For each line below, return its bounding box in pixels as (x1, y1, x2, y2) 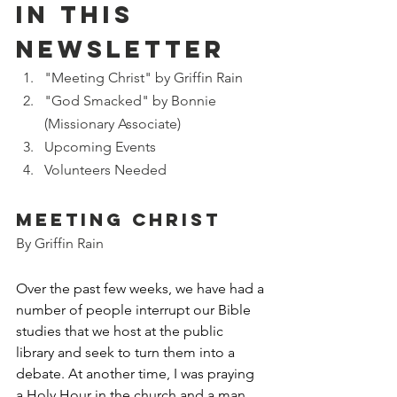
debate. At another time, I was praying (16, 364, 258, 382)
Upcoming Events (44, 137, 156, 155)
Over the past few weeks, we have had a (16, 279, 268, 297)
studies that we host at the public (16, 322, 227, 339)
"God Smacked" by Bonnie (44, 91, 220, 109)
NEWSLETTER (16, 33, 225, 64)
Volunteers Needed (44, 160, 167, 178)
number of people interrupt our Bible (16, 300, 254, 318)
